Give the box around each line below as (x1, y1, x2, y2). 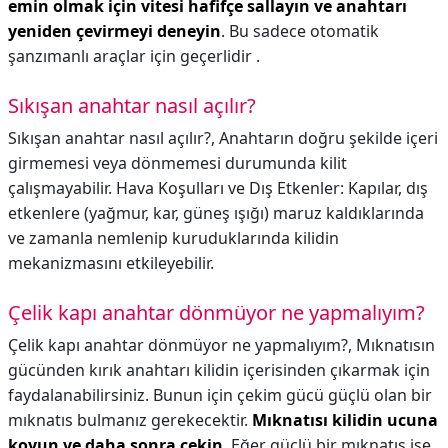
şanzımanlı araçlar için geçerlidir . (8, 45, 260, 67)
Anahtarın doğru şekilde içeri (219, 127, 438, 149)
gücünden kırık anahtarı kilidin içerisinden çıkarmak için (8, 359, 430, 381)
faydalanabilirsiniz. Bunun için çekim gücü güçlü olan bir (8, 384, 432, 406)
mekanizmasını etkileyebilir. (8, 252, 214, 274)
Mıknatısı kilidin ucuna (252, 409, 438, 431)
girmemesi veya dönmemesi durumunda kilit (8, 152, 347, 174)
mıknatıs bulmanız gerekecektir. (8, 409, 252, 431)
